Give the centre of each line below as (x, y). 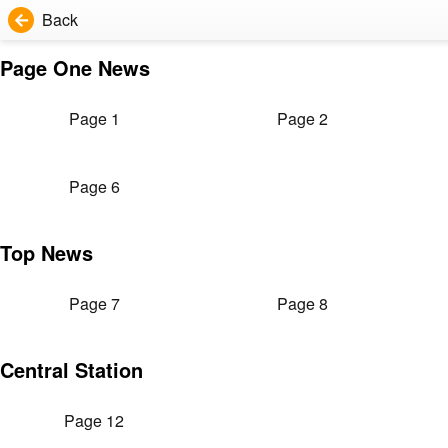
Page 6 (94, 186)
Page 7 (94, 303)
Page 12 (94, 420)
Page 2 (302, 118)
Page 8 (302, 303)
